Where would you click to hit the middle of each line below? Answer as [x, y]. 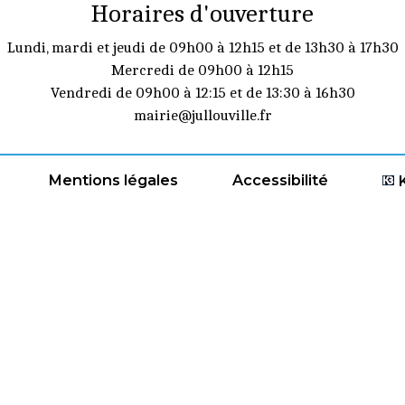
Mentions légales [113, 180]
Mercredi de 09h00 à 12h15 [202, 70]
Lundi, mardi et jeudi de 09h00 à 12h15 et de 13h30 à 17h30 [202, 47]
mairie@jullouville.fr [202, 115]
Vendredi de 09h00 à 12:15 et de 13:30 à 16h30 [202, 93]
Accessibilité [280, 180]
